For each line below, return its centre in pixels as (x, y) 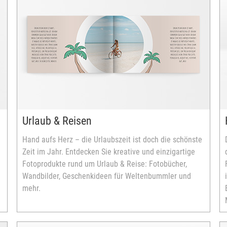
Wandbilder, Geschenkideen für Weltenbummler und (107, 176)
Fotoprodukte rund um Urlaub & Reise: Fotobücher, (105, 164)
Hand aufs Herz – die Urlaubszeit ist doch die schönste (112, 140)
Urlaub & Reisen (57, 121)
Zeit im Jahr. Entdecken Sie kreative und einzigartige (109, 152)
